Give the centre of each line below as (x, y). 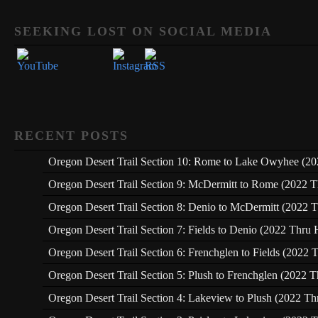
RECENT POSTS (71, 136)
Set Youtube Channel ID (32, 21)
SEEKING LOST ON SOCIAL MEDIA (143, 31)
